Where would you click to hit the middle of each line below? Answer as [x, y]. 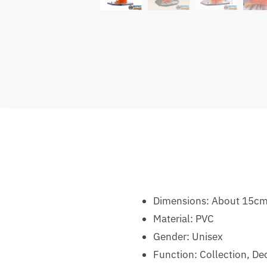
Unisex [207, 237]
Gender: [172, 237]
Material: [174, 219]
